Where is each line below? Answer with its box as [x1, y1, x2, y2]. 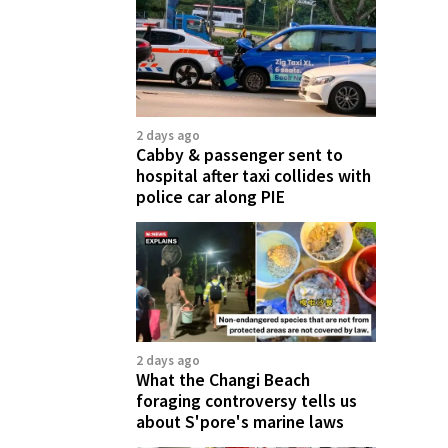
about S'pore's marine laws [136, 410, 344, 433]
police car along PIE [136, 185, 285, 208]
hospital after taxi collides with [136, 164, 371, 187]
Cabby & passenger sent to [136, 143, 343, 166]
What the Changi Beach [136, 368, 310, 391]
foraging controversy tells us [136, 389, 357, 412]
